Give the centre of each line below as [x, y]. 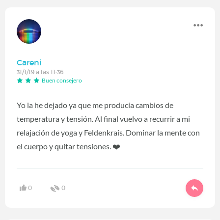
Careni [29, 62]
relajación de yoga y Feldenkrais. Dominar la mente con [108, 132]
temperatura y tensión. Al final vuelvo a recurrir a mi [103, 118]
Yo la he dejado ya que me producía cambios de [95, 105]
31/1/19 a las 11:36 [40, 72]
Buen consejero [62, 80]
